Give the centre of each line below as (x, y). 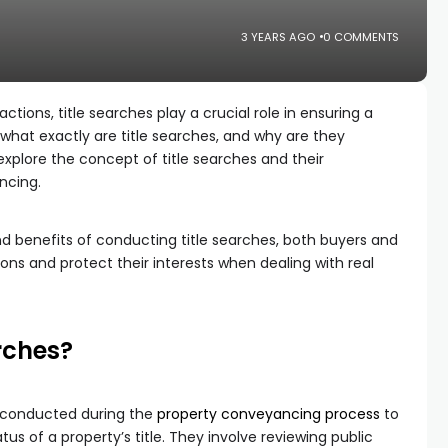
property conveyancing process (268, 414)
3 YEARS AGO (278, 36)
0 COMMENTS (361, 36)
